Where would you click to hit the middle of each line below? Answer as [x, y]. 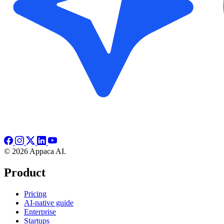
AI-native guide [49, 202]
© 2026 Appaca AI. [35, 151]
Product [25, 172]
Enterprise [40, 211]
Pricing [35, 193]
